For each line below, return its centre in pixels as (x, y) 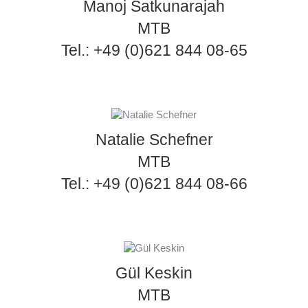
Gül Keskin (154, 273)
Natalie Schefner (154, 140)
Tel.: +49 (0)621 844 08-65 (154, 51)
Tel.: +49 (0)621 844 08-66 (154, 184)
